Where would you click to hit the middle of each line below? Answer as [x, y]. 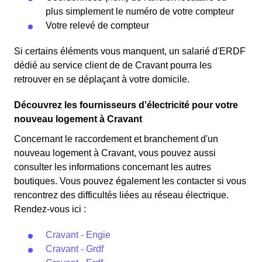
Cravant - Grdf [75, 249]
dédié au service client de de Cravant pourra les [113, 65]
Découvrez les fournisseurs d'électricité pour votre [126, 105]
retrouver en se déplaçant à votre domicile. [102, 79]
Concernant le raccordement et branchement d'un [116, 139]
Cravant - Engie [78, 235]
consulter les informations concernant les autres [113, 167]
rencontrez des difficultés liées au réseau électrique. [121, 195]
